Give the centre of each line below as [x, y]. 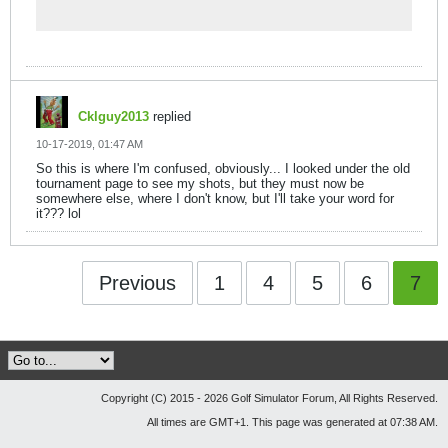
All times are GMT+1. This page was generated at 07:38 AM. [292, 422]
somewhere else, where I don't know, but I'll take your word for [215, 198]
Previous [137, 283]
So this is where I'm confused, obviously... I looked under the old [223, 168]
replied [170, 116]
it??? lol [58, 213]
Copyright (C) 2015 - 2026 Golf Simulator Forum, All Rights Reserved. [269, 398]
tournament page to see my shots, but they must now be [200, 183]
